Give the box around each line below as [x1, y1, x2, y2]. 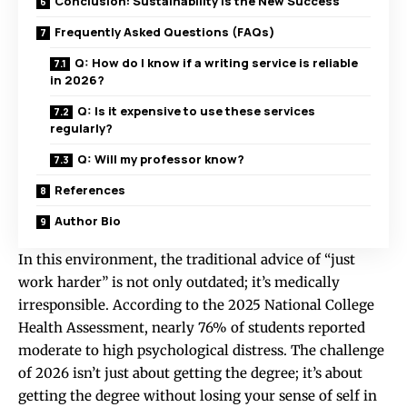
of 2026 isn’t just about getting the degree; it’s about [18, 363, 362, 382]
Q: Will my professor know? [77, 150, 244, 167]
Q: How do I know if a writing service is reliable [74, 54, 358, 71]
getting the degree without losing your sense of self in [18, 386, 377, 404]
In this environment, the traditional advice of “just [18, 250, 355, 268]
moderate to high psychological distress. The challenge [18, 341, 384, 359]
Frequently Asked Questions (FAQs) [55, 23, 275, 40]
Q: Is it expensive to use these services [77, 102, 315, 119]
